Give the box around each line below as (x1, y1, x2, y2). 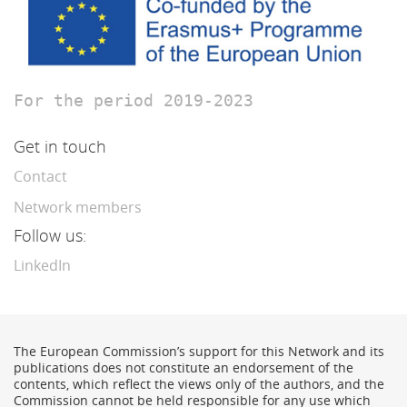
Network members (14, 197, 142, 218)
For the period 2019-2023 (14, 91, 253, 111)
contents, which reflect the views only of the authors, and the (14, 375, 384, 393)
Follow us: (14, 224, 86, 247)
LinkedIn (14, 255, 71, 276)
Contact (14, 166, 67, 187)
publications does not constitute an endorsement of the (14, 359, 353, 377)
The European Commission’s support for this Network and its (14, 342, 384, 361)
